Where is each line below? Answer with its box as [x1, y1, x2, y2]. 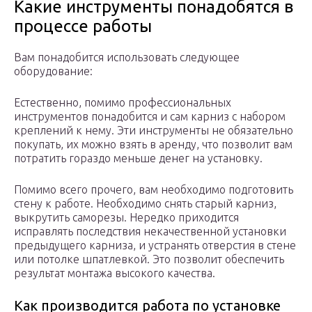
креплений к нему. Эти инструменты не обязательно [14, 124, 293, 137]
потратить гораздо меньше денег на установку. [14, 152, 263, 165]
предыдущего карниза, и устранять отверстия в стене [14, 239, 296, 252]
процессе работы [14, 17, 152, 36]
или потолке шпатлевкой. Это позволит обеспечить [14, 253, 284, 266]
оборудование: [14, 65, 93, 78]
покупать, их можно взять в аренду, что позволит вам [14, 138, 292, 151]
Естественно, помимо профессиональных [14, 96, 231, 109]
